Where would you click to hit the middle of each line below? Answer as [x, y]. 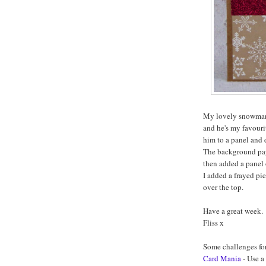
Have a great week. [233, 211]
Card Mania [222, 259]
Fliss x [213, 223]
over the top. [223, 187]
